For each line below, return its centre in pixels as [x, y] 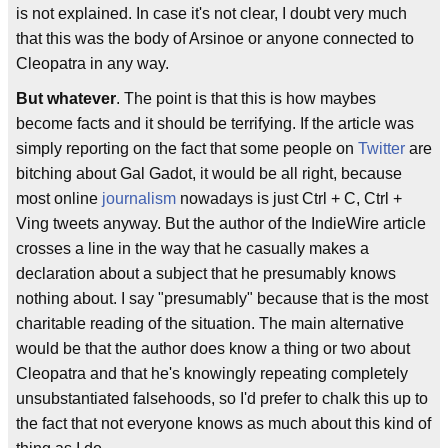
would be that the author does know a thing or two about [213, 348]
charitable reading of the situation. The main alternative [210, 323]
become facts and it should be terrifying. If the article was [215, 123]
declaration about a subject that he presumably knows [206, 273]
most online [59, 198]
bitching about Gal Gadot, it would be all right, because [209, 173]
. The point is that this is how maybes [246, 98]
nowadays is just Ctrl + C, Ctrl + [289, 198]
